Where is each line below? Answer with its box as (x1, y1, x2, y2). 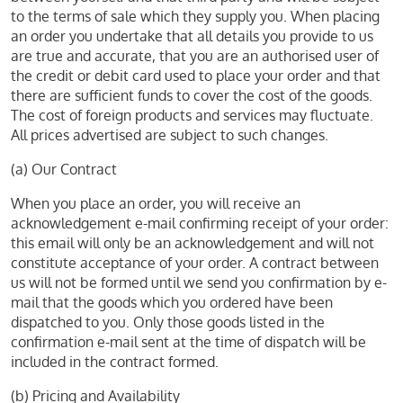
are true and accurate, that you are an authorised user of (11, 47, 379, 65)
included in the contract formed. (11, 353, 219, 371)
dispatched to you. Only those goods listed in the (11, 313, 325, 331)
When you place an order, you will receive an (11, 194, 300, 212)
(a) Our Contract (11, 160, 117, 178)
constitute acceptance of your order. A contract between (11, 254, 379, 272)
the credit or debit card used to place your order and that (11, 67, 381, 85)
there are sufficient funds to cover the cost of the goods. (11, 86, 372, 104)
